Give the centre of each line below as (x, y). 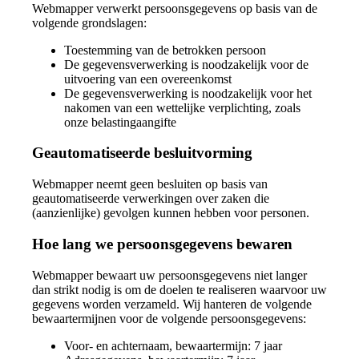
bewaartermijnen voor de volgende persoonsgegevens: (169, 318)
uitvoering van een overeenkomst (148, 79)
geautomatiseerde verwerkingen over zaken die (151, 199)
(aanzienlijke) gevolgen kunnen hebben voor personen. (171, 213)
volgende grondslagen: (89, 22)
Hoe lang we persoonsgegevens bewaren (162, 244)
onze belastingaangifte (120, 122)
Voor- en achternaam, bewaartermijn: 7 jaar (173, 345)
